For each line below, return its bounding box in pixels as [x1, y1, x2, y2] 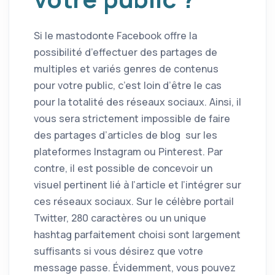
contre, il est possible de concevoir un [34, 161, 212, 176]
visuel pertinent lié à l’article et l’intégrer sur [34, 178, 241, 192]
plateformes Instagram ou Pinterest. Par [34, 145, 223, 159]
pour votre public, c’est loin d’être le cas [34, 79, 222, 93]
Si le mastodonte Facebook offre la [34, 29, 197, 43]
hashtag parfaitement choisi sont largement [34, 228, 241, 242]
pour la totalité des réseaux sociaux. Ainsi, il [34, 95, 241, 109]
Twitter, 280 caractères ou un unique [34, 211, 206, 225]
